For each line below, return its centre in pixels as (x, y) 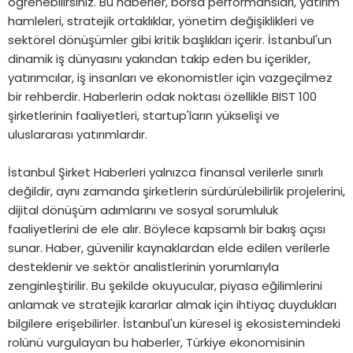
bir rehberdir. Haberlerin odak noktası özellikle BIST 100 (162, 96)
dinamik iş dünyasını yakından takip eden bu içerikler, (159, 58)
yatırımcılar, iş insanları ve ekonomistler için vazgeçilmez (170, 77)
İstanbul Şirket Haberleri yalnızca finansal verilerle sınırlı (165, 172)
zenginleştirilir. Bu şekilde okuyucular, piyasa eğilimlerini (165, 285)
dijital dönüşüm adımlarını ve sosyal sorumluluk (143, 210)
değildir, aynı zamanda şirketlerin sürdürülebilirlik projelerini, (176, 191)
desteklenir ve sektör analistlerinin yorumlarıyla (143, 266)
